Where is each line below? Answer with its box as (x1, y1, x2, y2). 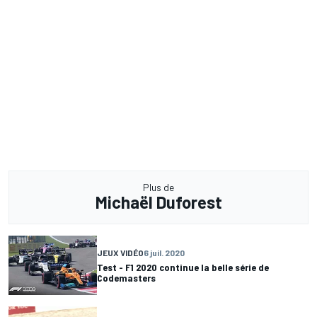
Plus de (143, 181, 174, 194)
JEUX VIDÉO (97, 247, 144, 258)
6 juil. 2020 (144, 247, 185, 258)
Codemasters (97, 271, 156, 284)
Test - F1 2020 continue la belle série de (97, 260, 269, 273)
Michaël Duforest (95, 192, 222, 213)
